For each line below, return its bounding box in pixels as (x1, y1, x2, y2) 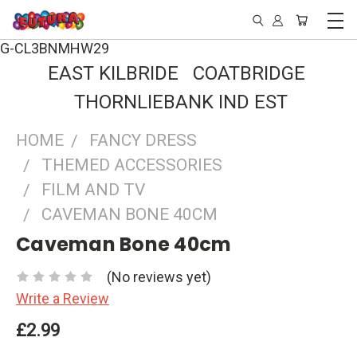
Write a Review (16, 289, 109, 307)
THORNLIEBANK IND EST (69, 91, 288, 113)
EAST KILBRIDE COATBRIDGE (47, 62, 310, 84)
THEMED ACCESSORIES (41, 155, 222, 175)
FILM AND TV (41, 180, 145, 199)
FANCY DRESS (89, 131, 197, 150)
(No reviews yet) (107, 268, 211, 285)
